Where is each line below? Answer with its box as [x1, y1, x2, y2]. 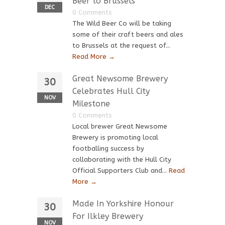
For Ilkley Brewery [72, 211, 143, 221]
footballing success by [72, 145, 144, 152]
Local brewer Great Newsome [72, 123, 167, 130]
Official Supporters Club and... [72, 167, 169, 174]
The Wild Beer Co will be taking [72, 20, 171, 27]
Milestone [72, 99, 110, 108]
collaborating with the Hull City [72, 156, 171, 163]
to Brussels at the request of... [72, 42, 170, 49]
